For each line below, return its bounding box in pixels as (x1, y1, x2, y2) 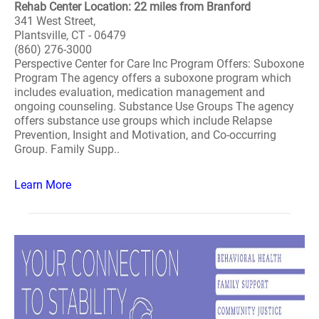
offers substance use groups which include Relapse (14, 114, 272, 127)
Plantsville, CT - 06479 (14, 28, 126, 42)
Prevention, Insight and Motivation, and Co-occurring (14, 128, 276, 142)
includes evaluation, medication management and (14, 85, 265, 99)
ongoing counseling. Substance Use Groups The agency (14, 100, 294, 113)
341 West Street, (14, 14, 95, 28)
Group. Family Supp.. (14, 142, 120, 156)
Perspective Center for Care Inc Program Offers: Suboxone (14, 57, 304, 70)
